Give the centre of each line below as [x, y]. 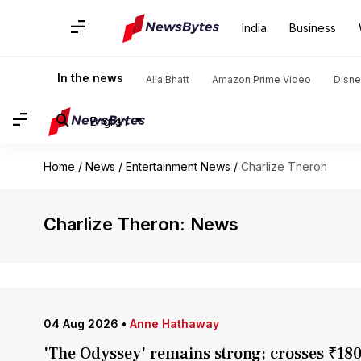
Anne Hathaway [174, 324]
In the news [90, 78]
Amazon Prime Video [261, 79]
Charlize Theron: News [141, 224]
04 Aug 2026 [81, 324]
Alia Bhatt [168, 79]
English [109, 121]
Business [313, 28]
